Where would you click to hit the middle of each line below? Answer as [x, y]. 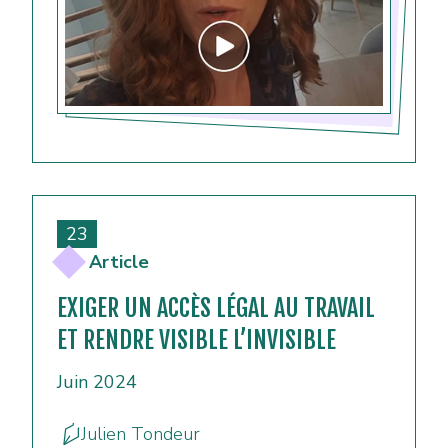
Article [119, 262]
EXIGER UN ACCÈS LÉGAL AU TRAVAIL [216, 308]
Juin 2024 [97, 382]
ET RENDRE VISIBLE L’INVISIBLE [196, 340]
